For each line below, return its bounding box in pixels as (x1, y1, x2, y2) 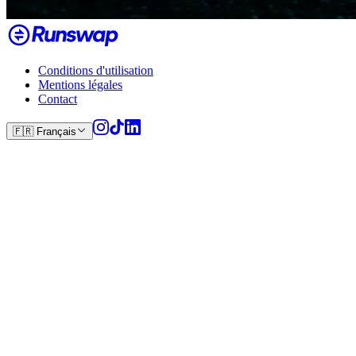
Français (37, 126, 76, 137)
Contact (38, 92, 77, 106)
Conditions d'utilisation (38, 64, 153, 77)
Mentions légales (38, 78, 122, 91)
